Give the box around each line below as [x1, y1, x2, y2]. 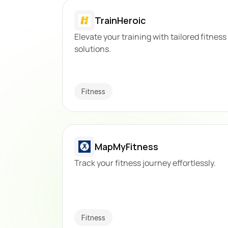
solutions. [74, 43, 111, 54]
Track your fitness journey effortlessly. [74, 157, 216, 168]
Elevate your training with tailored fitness [74, 31, 227, 42]
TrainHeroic [95, 14, 147, 26]
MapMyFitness [95, 140, 159, 153]
